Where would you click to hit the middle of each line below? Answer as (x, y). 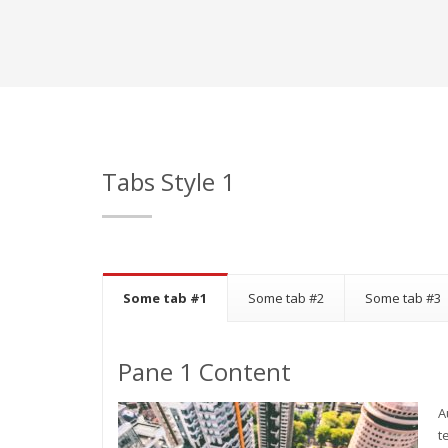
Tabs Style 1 (168, 181)
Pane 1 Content (204, 371)
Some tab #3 (403, 298)
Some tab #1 (165, 298)
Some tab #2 (286, 298)
